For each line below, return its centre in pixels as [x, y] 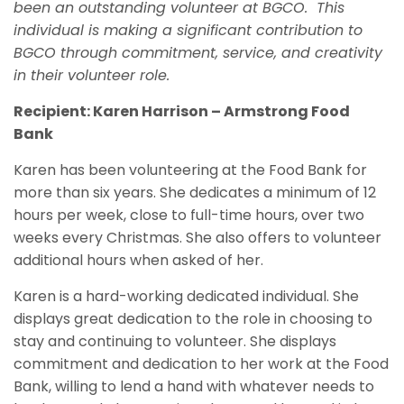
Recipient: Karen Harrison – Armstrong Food [182, 111]
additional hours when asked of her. [138, 260]
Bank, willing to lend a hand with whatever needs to [194, 386]
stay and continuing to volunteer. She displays [175, 341]
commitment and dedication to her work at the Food [201, 363]
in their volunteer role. [92, 75]
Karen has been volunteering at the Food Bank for [190, 170]
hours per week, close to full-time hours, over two [189, 215]
